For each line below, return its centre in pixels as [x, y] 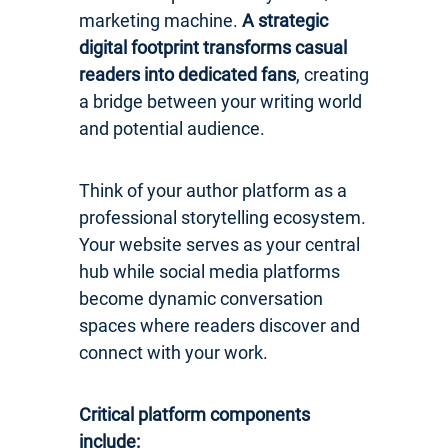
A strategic [285, 20]
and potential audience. [172, 128]
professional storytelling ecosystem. [222, 217]
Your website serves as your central [219, 244]
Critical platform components [194, 414]
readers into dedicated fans [187, 74]
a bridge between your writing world [220, 101]
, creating [332, 74]
